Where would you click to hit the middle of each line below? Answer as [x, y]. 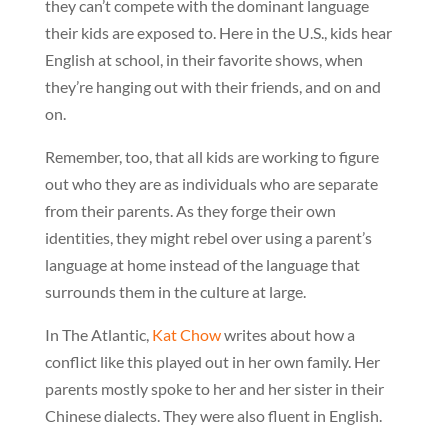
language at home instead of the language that [202, 264]
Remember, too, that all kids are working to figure [211, 156]
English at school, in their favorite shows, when [203, 59]
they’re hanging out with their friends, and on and [212, 86]
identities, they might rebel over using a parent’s [208, 237]
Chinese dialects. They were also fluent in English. [213, 415]
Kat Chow [186, 334]
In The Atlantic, [98, 334]
